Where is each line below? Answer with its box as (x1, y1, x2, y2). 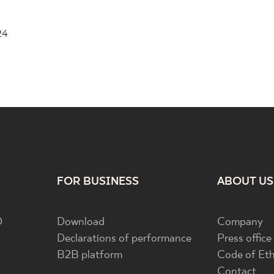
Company (217, 216, 264, 229)
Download (56, 216, 105, 229)
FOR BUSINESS (56, 176, 139, 188)
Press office (217, 232, 272, 245)
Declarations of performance (56, 232, 191, 245)
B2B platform (56, 249, 122, 262)
